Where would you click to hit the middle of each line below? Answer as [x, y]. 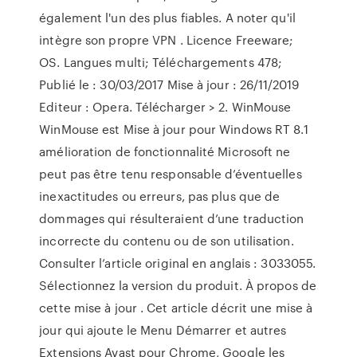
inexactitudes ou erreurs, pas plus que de [160, 196]
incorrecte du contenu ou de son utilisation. [167, 241]
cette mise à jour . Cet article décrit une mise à [176, 308]
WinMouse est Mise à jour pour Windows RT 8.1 [174, 129]
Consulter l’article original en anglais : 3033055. [178, 263]
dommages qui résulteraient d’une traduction [172, 218]
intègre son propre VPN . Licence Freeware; [167, 40]
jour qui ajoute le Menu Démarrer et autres [163, 330]
